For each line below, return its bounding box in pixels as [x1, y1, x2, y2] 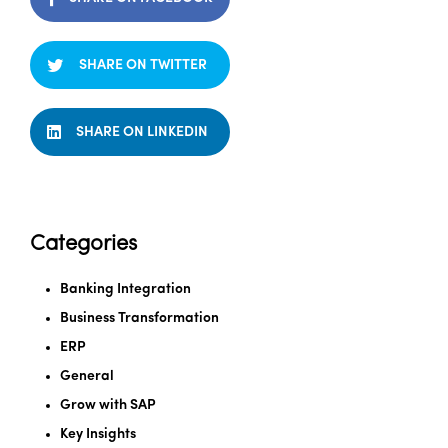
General [60, 368, 114, 384]
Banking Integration [60, 281, 191, 297]
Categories [30, 232, 137, 256]
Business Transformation [60, 310, 219, 326]
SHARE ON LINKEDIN [76, 124, 208, 140]
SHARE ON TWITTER [79, 57, 207, 73]
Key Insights [60, 426, 136, 442]
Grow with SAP [60, 397, 156, 413]
